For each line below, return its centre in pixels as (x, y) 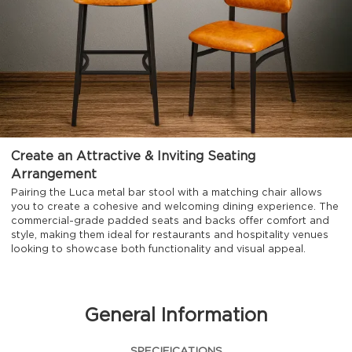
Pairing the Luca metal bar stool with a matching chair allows (167, 193)
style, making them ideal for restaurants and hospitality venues (170, 236)
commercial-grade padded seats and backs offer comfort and (170, 222)
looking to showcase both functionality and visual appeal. (159, 250)
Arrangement (54, 174)
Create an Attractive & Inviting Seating (134, 156)
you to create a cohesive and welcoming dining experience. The (175, 207)
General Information (176, 316)
